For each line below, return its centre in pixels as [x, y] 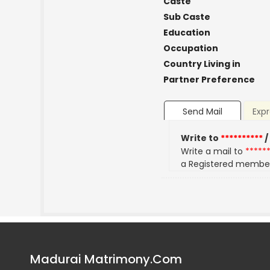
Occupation [190, 48]
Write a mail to [213, 152]
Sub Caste [187, 17]
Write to [201, 138]
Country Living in [202, 64]
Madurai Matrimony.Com [106, 259]
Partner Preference [209, 80]
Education [187, 33]
